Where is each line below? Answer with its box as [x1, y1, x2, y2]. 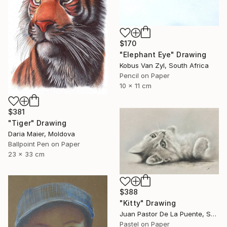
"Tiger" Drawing [8, 118, 67, 127]
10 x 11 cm [120, 82, 152, 90]
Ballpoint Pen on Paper [8, 139, 80, 148]
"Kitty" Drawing [120, 199, 176, 208]
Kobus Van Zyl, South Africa [120, 61, 209, 70]
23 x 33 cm [8, 149, 45, 158]
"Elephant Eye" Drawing [120, 50, 207, 59]
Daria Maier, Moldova [8, 129, 75, 138]
